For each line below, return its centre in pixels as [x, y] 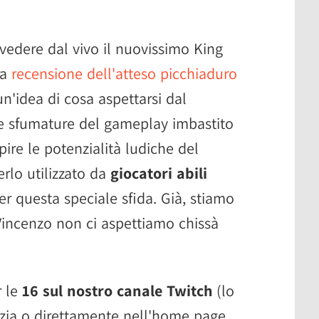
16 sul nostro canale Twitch [117, 290]
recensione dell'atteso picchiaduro [124, 73]
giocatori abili [159, 173]
